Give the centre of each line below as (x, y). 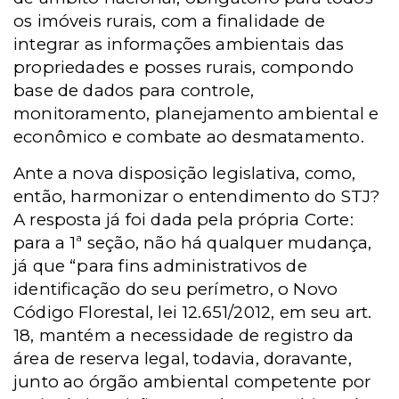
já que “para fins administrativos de (160, 266)
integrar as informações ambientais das (179, 45)
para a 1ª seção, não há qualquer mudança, (193, 243)
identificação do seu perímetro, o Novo (176, 289)
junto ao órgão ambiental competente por (192, 382)
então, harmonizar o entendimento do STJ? (197, 197)
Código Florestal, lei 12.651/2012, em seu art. (193, 313)
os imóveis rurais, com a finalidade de (170, 21)
